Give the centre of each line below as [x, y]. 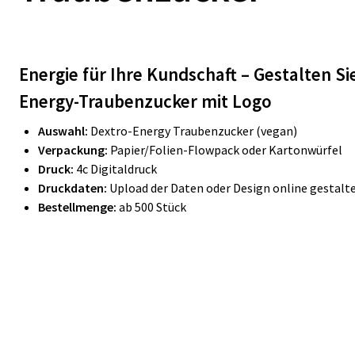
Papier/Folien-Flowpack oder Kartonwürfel [226, 150]
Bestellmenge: [77, 207]
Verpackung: [74, 150]
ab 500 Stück [151, 207]
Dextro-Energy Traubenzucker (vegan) [194, 131]
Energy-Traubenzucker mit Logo [145, 101]
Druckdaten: [73, 188]
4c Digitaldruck [116, 169]
